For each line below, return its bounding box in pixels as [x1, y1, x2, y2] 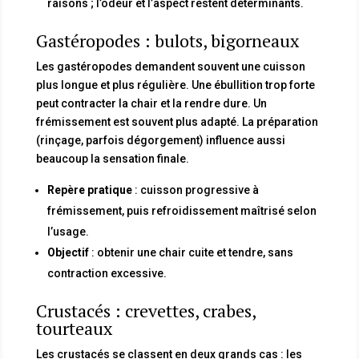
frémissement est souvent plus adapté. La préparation [35, 115, 318, 128]
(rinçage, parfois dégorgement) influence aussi [35, 133, 285, 147]
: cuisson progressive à [131, 183, 259, 196]
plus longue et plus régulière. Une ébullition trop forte [35, 78, 315, 91]
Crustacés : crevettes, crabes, [35, 298, 256, 322]
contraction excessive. [46, 266, 167, 280]
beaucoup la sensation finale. [35, 151, 189, 165]
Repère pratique [46, 183, 132, 196]
